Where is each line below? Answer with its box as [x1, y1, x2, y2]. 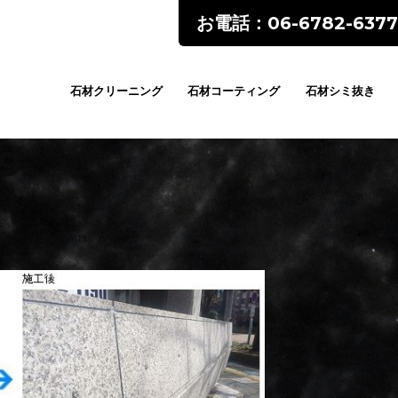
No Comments [11, 231, 87, 245]
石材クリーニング [70, 84, 163, 98]
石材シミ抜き [305, 84, 375, 98]
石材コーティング [187, 84, 281, 98]
